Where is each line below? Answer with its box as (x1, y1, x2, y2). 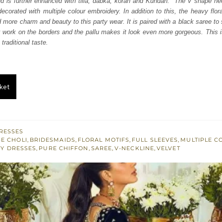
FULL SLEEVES (132, 136, 178, 144)
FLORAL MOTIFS (77, 136, 130, 144)
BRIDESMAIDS (29, 136, 75, 144)
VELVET (157, 145, 180, 152)
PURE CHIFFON (39, 145, 89, 152)
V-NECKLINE (114, 145, 155, 152)
